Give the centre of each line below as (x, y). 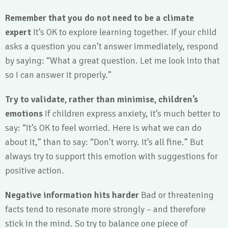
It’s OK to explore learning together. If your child (125, 32)
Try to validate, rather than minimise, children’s (102, 99)
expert (19, 32)
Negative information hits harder (73, 195)
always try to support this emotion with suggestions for (111, 156)
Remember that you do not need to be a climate (99, 18)
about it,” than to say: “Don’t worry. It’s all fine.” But (104, 142)
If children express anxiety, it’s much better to (133, 113)
